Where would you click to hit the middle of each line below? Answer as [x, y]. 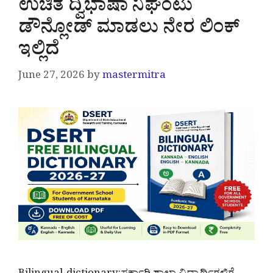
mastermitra [134, 77]
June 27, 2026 [51, 77]
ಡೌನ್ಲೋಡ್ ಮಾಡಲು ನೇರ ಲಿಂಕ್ [129, 30]
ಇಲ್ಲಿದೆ [39, 52]
